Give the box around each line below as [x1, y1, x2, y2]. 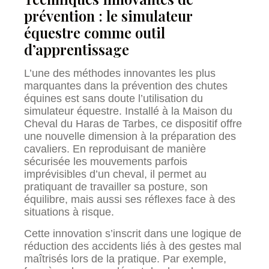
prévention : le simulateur [24, 6, 192, 26]
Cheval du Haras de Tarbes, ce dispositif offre [24, 118, 242, 130]
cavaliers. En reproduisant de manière [24, 143, 206, 156]
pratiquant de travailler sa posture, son [24, 181, 208, 193]
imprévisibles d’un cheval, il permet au [24, 168, 207, 181]
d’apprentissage [24, 40, 129, 59]
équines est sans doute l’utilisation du [24, 92, 203, 105]
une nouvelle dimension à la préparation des [24, 130, 236, 143]
